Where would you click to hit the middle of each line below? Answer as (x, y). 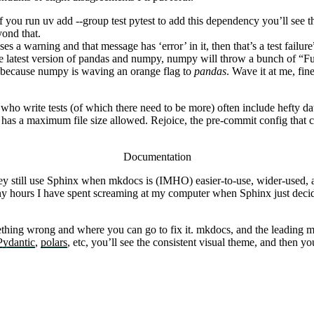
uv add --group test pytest (99, 21)
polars (54, 243)
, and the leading (268, 230)
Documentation (157, 157)
